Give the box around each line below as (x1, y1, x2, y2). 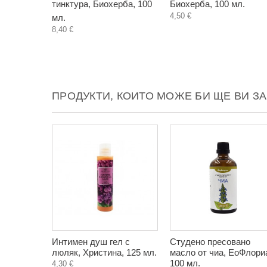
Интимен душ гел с (52, 237, 130, 247)
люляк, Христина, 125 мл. (52, 247, 157, 257)
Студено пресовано (170, 237, 250, 247)
